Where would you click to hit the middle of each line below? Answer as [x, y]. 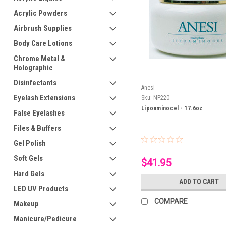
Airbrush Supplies [43, 28]
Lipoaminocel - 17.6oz [172, 109]
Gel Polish [30, 143]
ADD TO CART [199, 182]
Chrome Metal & [39, 59]
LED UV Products [41, 189]
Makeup [26, 204]
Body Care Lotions [43, 43]
